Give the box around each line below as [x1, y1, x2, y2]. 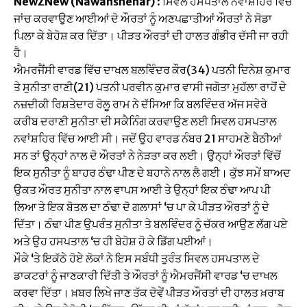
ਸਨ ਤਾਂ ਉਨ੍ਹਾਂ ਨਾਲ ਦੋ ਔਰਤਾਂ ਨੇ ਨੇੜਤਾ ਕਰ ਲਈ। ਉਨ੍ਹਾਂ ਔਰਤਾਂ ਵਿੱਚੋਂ [14, 148, 281, 162]
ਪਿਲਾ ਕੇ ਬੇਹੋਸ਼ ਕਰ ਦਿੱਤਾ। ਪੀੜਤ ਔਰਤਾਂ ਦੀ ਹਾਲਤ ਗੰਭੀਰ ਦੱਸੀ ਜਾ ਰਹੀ [14, 28, 288, 42]
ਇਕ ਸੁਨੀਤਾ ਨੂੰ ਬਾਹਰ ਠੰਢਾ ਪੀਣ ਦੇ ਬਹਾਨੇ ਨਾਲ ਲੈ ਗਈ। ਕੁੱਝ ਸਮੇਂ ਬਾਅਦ [14, 165, 291, 180]
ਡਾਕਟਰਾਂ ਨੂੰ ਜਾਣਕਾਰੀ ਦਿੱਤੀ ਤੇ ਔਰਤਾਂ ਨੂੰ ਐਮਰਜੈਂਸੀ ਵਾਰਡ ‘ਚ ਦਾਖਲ [14, 268, 278, 282]
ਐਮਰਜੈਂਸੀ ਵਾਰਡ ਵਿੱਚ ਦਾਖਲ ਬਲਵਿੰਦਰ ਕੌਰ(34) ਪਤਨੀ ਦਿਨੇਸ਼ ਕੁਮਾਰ [14, 62, 291, 77]
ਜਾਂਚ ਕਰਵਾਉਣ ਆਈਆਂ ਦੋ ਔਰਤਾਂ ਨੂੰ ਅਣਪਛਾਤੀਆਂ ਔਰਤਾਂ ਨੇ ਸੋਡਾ [14, 11, 272, 25]
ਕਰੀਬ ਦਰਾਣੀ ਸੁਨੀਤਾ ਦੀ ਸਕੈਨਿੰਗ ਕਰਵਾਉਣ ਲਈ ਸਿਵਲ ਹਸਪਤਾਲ [14, 114, 277, 128]
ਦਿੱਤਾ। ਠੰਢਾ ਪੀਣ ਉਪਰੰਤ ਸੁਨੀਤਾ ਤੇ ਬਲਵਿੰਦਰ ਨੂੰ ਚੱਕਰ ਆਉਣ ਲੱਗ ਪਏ [14, 217, 288, 231]
